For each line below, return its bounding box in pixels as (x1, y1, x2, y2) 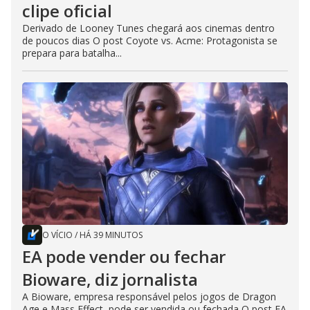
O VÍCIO (42, 229, 73, 241)
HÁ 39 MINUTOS (80, 229, 143, 241)
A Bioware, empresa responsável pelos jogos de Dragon (22, 290, 276, 304)
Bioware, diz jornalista (22, 268, 198, 291)
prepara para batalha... (22, 46, 122, 60)
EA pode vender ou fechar (22, 245, 226, 268)
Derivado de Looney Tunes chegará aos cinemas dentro (22, 21, 275, 35)
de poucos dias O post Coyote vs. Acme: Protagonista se (22, 34, 277, 48)
